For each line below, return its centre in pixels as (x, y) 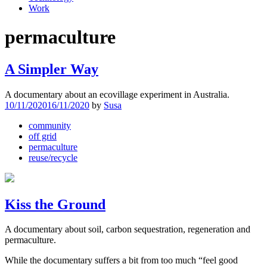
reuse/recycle (53, 157)
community (50, 125)
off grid (43, 136)
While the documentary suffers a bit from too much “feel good (121, 260)
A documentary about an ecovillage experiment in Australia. (117, 94)
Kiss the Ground (55, 204)
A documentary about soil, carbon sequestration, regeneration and (128, 229)
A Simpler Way (52, 69)
